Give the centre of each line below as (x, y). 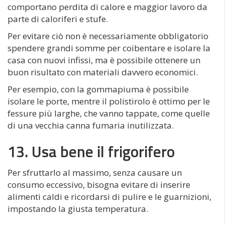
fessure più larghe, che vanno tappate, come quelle (109, 113)
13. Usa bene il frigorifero (91, 151)
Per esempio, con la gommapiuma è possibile (98, 89)
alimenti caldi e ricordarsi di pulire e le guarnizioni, (109, 196)
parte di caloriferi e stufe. (58, 19)
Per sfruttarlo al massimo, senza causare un (95, 172)
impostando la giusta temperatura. (78, 208)
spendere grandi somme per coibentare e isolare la (109, 48)
